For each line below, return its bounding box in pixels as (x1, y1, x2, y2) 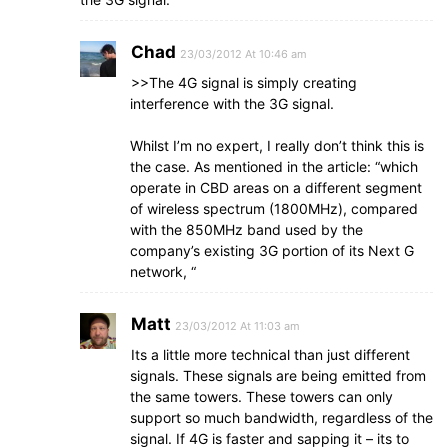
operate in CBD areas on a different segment (130, 179, 422, 196)
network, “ (130, 263, 196, 280)
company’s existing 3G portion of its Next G (130, 242, 414, 259)
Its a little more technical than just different (131, 346, 410, 363)
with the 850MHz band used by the (130, 221, 363, 238)
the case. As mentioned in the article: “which (130, 158, 418, 175)
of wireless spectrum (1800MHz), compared (130, 200, 418, 217)
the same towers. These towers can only (130, 388, 393, 405)
